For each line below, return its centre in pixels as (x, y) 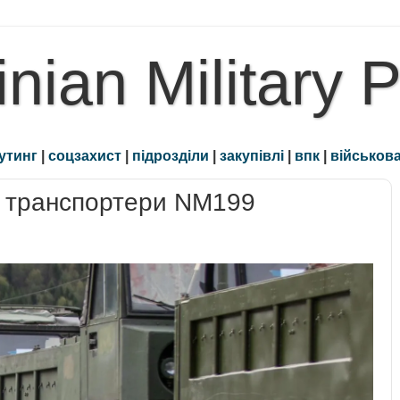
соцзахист (85, 156)
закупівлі (252, 156)
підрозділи (171, 156)
